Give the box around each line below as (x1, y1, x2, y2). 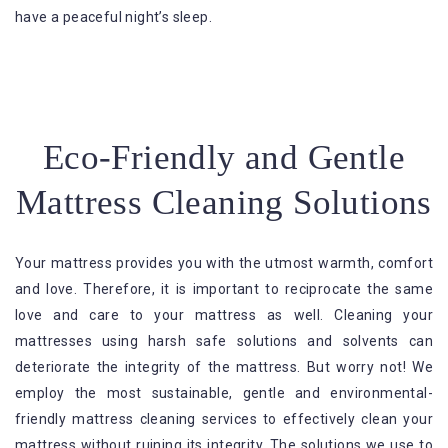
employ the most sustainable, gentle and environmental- (15, 385, 433, 402)
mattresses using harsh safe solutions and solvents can (15, 333, 433, 350)
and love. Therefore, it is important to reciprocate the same (15, 281, 433, 298)
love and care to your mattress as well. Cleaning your (15, 307, 433, 324)
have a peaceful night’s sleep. (15, 9, 212, 26)
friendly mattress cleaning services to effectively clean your (15, 411, 433, 428)
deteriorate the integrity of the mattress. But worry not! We (15, 359, 433, 376)
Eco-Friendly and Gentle (42, 138, 406, 178)
